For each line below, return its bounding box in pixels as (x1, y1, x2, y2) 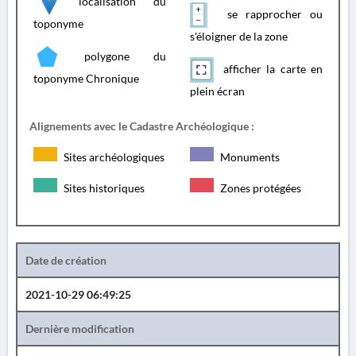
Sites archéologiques (61, 150, 164, 164)
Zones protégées (218, 181, 301, 195)
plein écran (190, 84, 245, 98)
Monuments (218, 150, 280, 164)
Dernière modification (25, 322, 134, 335)
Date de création (25, 253, 106, 267)
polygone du (60, 48, 166, 63)
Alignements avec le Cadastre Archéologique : (29, 119, 254, 133)
